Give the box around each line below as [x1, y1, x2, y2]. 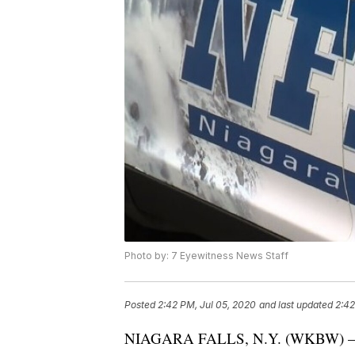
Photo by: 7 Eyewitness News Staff [124, 250, 288, 262]
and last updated [259, 299, 333, 311]
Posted [124, 299, 158, 311]
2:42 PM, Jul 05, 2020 [158, 299, 256, 311]
